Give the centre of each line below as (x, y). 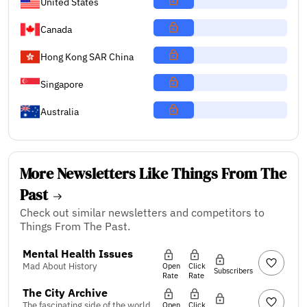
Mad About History (60, 266)
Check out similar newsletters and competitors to (142, 212)
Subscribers (233, 270)
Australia (60, 112)
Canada (56, 29)
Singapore (62, 84)
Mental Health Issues (78, 253)
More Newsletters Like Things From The (153, 173)
